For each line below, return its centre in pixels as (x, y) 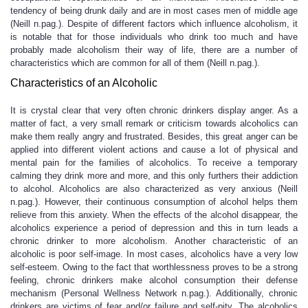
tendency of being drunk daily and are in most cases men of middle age (154, 11)
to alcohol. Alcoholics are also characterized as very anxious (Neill (154, 189)
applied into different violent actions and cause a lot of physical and (154, 150)
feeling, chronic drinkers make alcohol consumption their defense (154, 280)
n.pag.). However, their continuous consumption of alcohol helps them (154, 202)
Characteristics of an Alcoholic (84, 83)
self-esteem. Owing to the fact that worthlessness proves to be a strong (154, 267)
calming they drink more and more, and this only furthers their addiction (154, 176)
